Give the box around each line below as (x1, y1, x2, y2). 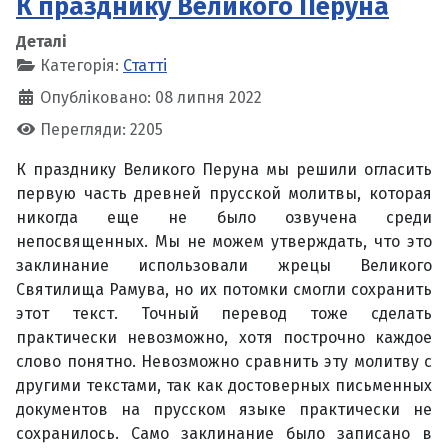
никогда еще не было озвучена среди (16, 207, 432, 227)
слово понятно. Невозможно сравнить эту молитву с (16, 351, 432, 371)
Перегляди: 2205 (40, 119, 163, 139)
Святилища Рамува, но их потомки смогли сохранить (16, 279, 432, 299)
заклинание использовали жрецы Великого (16, 255, 432, 275)
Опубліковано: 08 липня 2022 (40, 87, 262, 107)
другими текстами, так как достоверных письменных (16, 375, 432, 395)
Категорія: (36, 55, 123, 75)
